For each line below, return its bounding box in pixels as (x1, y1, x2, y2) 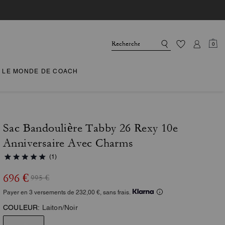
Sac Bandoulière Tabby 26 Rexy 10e (3, 122, 178, 135)
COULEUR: (3, 203, 40, 211)
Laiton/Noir (42, 203, 78, 211)
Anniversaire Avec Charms (3, 137, 134, 150)
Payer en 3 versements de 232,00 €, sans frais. (3, 189, 131, 196)
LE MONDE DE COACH (2, 68, 78, 75)
